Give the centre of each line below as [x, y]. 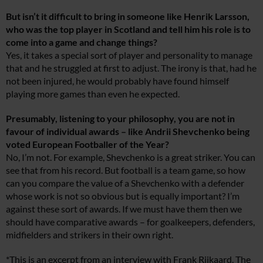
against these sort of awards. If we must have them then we [124, 209]
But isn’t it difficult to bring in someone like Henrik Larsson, [128, 16]
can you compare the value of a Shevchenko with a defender [125, 183]
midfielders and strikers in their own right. [90, 235]
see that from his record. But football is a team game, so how [126, 170]
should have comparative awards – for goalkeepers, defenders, [130, 222]
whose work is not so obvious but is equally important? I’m [123, 196]
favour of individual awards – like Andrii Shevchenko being [128, 131]
